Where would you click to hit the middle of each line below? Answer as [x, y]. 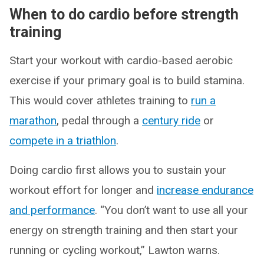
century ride [171, 120]
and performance [52, 210]
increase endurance [205, 190]
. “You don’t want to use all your [171, 210]
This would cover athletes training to [100, 100]
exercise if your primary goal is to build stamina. [127, 80]
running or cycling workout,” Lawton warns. [115, 250]
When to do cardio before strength [124, 14]
